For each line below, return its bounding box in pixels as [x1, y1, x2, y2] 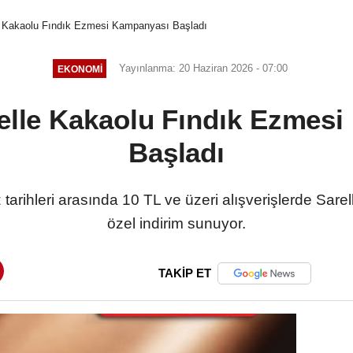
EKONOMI [57, 63, 102, 74]
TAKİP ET [158, 266, 211, 281]
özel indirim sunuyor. [107, 215, 246, 232]
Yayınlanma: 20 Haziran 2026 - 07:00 [119, 62, 288, 75]
